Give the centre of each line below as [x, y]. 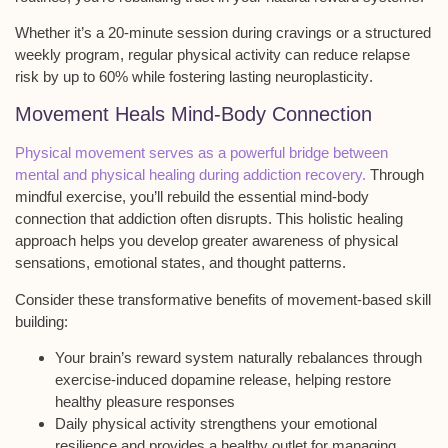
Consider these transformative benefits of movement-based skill [223, 299]
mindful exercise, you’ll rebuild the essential [157, 197]
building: [41, 321]
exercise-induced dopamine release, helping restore [223, 380]
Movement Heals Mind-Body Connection [193, 114]
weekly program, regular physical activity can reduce [188, 55]
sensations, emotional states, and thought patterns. [180, 263]
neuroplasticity [322, 77]
